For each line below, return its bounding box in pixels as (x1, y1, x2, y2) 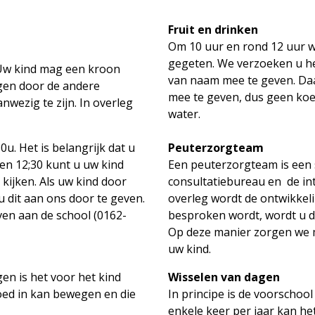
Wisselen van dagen (168, 269, 280, 285)
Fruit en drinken (168, 21, 258, 37)
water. (168, 105, 200, 122)
